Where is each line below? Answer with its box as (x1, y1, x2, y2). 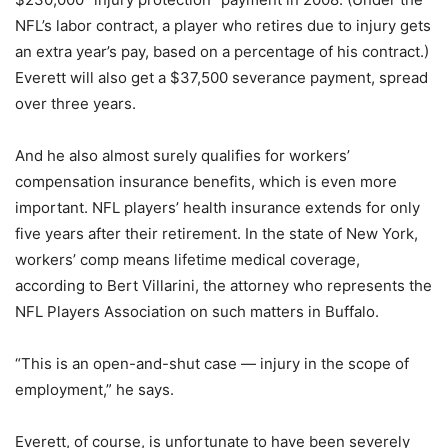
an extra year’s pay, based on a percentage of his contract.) (15, 42, 429, 61)
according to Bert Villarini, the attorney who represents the (15, 276, 432, 295)
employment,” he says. (15, 380, 174, 399)
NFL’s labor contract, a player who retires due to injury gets (15, 16, 431, 35)
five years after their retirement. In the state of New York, (15, 224, 418, 243)
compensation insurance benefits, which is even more (15, 172, 397, 191)
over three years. (15, 94, 136, 113)
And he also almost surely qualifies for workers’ (15, 146, 350, 165)
